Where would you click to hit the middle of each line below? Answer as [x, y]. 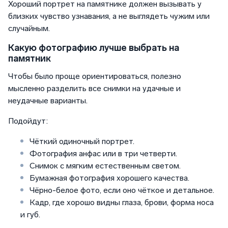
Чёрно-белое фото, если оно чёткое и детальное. [121, 190]
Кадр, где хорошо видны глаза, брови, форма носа [121, 203]
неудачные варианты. [48, 101]
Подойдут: [28, 121]
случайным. [29, 28]
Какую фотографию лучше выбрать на [94, 48]
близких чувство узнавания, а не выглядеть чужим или [109, 16]
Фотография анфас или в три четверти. [102, 154]
